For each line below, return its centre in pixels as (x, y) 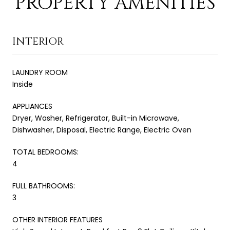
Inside (23, 84)
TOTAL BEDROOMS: (45, 152)
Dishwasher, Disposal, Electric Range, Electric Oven (102, 130)
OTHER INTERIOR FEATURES (57, 219)
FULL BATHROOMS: (44, 186)
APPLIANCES (32, 106)
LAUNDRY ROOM (40, 72)
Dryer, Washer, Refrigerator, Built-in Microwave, (96, 118)
